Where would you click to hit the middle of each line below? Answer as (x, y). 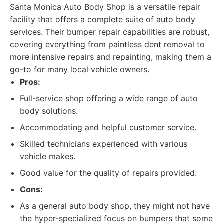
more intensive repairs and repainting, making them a (111, 57)
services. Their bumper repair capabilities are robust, (110, 32)
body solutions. (49, 111)
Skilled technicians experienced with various (104, 144)
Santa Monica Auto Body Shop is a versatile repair (105, 7)
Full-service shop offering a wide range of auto (109, 98)
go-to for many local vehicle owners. (80, 69)
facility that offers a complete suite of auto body (103, 19)
